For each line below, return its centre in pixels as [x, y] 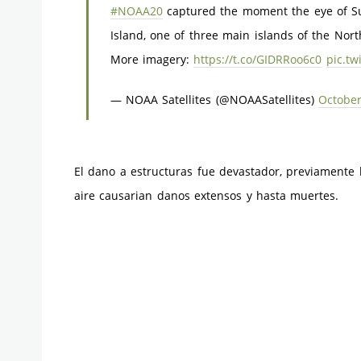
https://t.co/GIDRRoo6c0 [258, 59]
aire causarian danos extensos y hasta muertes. [207, 195]
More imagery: [152, 59]
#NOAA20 [136, 10]
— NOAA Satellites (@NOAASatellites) [214, 99]
